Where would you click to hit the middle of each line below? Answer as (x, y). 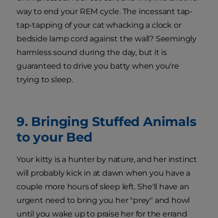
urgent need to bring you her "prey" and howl (103, 200)
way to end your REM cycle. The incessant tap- (105, 11)
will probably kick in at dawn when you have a (103, 173)
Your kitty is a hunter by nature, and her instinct (107, 159)
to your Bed (54, 137)
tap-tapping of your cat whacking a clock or (99, 25)
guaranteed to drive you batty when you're (98, 66)
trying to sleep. (45, 79)
